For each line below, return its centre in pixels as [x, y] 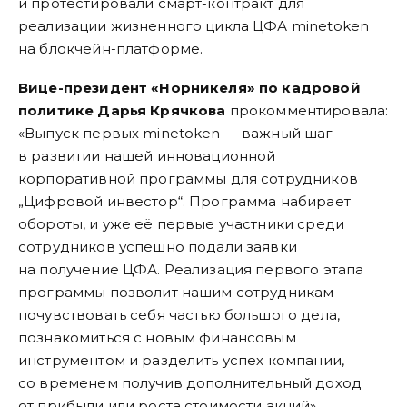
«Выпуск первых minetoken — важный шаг [176, 134]
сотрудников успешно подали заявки [158, 247]
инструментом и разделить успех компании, [181, 361]
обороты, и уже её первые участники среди [181, 224]
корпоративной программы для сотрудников [188, 179]
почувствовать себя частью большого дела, [179, 315]
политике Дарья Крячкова [122, 111]
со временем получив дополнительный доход [190, 383]
